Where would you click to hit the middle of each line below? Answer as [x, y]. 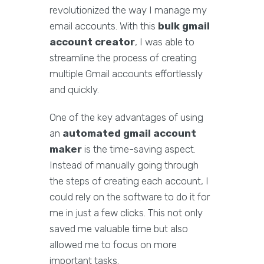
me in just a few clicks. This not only [126, 213]
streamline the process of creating [123, 58]
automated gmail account [129, 133]
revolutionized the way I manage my [128, 10]
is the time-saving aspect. [139, 149]
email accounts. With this [104, 26]
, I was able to [165, 42]
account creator [92, 42]
